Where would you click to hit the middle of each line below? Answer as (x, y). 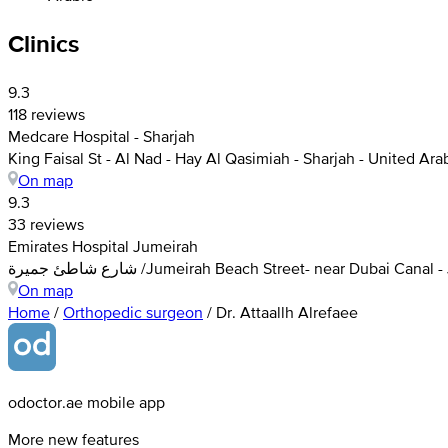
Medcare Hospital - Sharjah (101, 135)
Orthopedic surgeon (133, 311)
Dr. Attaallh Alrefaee (287, 311)
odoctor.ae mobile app (86, 401)
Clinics (43, 43)
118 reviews (46, 113)
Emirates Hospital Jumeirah (103, 245)
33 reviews (46, 223)
